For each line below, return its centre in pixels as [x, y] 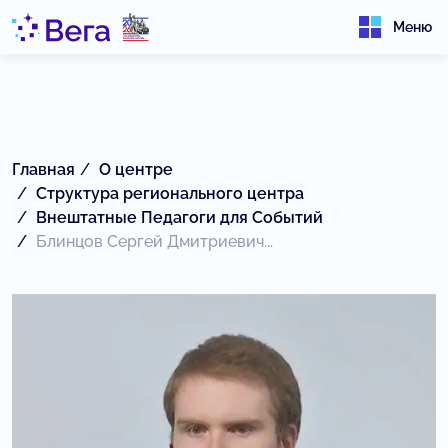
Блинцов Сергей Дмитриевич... [154, 241]
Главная [43, 169]
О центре [136, 169]
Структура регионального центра [170, 193]
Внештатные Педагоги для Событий [179, 217]
